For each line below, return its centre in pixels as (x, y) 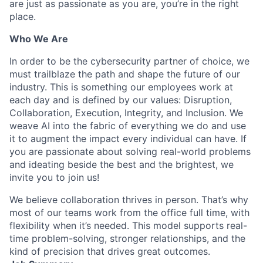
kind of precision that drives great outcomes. (110, 251)
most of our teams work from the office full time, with (129, 212)
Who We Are (39, 38)
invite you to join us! (54, 177)
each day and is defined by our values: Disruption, (121, 100)
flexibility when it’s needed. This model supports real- (128, 225)
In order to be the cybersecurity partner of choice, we (129, 61)
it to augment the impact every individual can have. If (128, 138)
